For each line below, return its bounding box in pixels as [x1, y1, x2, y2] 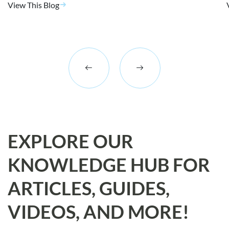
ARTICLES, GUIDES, [8, 176, 170, 199]
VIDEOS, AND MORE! [8, 200, 189, 223]
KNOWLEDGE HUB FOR [8, 153, 210, 176]
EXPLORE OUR [8, 129, 133, 152]
